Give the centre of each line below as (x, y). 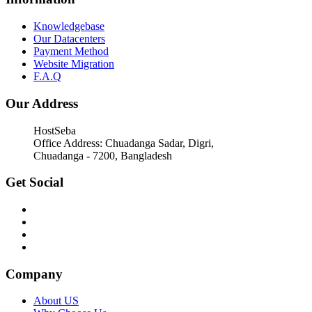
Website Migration (74, 64)
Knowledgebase (69, 26)
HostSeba (55, 130)
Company (34, 274)
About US (56, 301)
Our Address (42, 103)
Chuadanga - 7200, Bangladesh (103, 155)
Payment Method (71, 52)
